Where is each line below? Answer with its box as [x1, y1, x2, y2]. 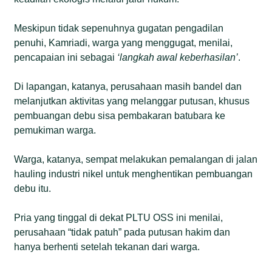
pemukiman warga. [14, 124, 97, 135]
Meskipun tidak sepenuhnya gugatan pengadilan [14, 22, 224, 33]
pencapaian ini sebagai [14, 52, 118, 63]
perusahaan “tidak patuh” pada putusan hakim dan [14, 226, 231, 237]
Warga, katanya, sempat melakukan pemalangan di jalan [14, 154, 258, 165]
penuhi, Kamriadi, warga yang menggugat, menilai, [14, 37, 236, 48]
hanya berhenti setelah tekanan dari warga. [14, 241, 200, 252]
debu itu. [14, 183, 52, 194]
